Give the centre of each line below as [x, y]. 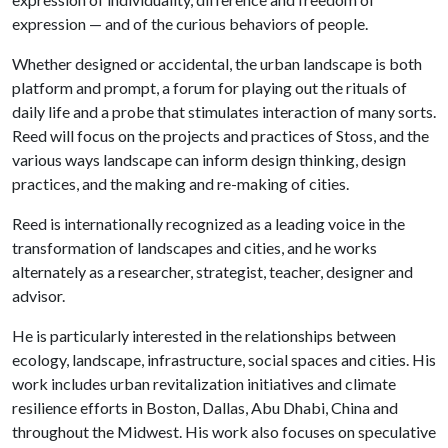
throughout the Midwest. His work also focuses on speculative [224, 431]
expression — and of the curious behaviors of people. [190, 23]
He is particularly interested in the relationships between [204, 335]
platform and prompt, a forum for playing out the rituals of [209, 87]
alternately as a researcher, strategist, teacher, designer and [212, 271]
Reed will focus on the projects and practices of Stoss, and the [220, 135]
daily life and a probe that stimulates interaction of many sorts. [224, 111]
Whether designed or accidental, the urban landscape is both [217, 63]
